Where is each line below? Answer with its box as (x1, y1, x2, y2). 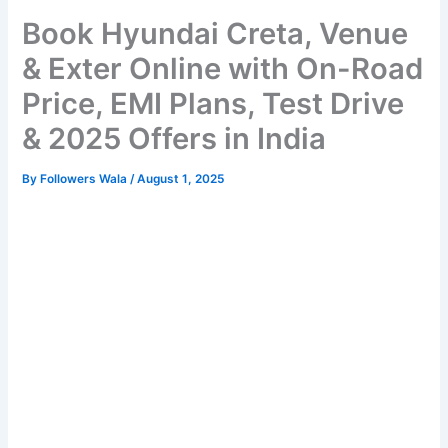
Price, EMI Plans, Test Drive (22, 86, 405, 122)
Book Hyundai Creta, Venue (22, 16, 409, 52)
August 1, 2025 (137, 172, 225, 187)
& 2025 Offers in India (22, 121, 327, 157)
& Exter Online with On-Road (22, 51, 424, 87)
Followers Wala (40, 172, 131, 187)
